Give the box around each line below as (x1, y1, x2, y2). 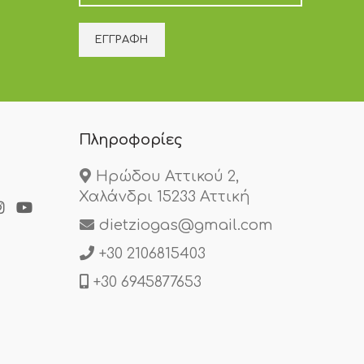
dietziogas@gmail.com (98, 217, 273, 233)
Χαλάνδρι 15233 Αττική (78, 188, 250, 205)
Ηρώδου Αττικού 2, (95, 168, 239, 184)
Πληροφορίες (78, 132, 183, 148)
